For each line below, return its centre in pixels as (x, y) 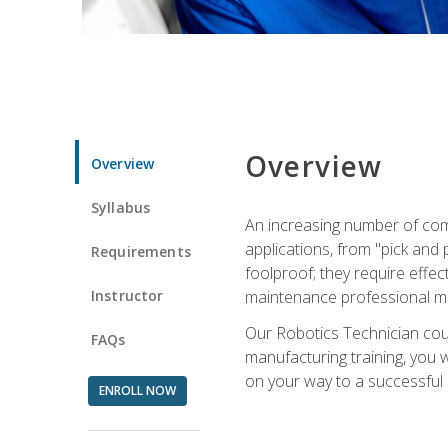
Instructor (127, 295)
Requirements (141, 251)
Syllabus (121, 207)
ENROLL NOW (137, 390)
